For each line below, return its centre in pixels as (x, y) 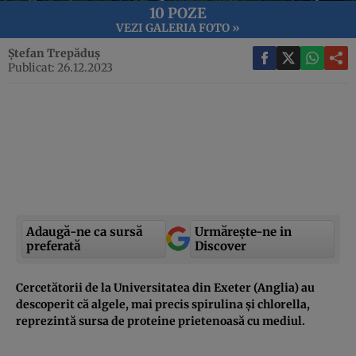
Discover (221, 246)
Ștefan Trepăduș (54, 53)
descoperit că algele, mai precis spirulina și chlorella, (163, 304)
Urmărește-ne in (243, 231)
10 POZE (178, 13)
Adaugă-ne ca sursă (84, 231)
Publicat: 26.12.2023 (60, 67)
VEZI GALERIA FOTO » (178, 27)
